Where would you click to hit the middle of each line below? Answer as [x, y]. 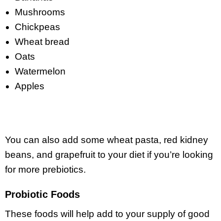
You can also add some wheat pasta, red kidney [107, 140]
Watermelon [40, 72]
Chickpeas [37, 27]
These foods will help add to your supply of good [107, 214]
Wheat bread [42, 42]
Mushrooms [40, 12]
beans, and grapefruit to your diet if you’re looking [109, 155]
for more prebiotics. [45, 170]
